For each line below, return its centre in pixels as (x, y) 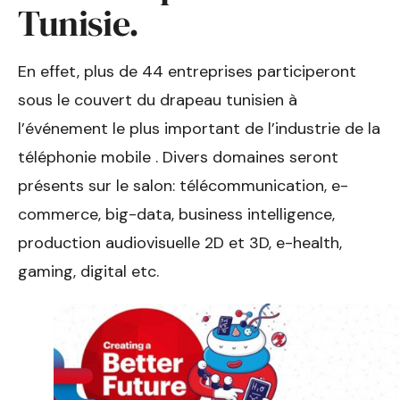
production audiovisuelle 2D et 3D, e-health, (180, 243)
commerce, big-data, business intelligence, (176, 215)
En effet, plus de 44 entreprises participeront (187, 72)
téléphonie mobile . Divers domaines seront (178, 158)
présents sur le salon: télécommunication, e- (183, 186)
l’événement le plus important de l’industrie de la (199, 129)
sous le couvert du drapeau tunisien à (158, 100)
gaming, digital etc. (88, 272)
